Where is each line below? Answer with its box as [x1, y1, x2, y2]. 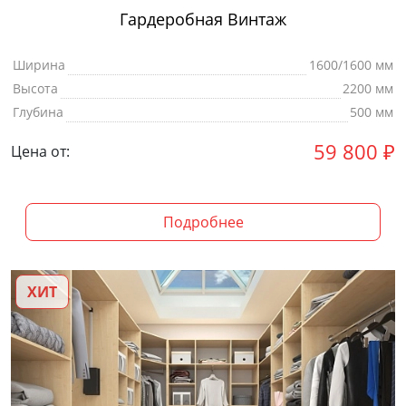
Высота [13, 79, 58, 97]
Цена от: [11, 141, 70, 162]
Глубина [13, 102, 63, 121]
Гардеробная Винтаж [120, 7, 286, 30]
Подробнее [162, 211, 244, 232]
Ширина [13, 55, 65, 73]
